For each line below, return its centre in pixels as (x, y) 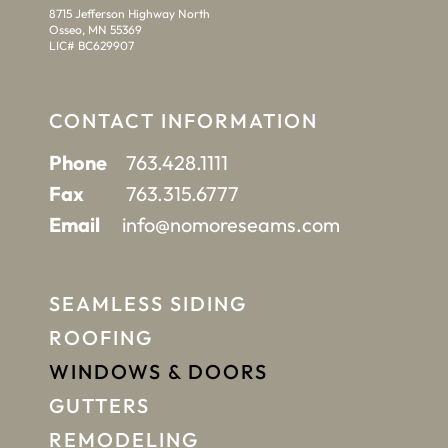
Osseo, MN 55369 (95, 30)
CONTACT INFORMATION (183, 121)
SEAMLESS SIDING (148, 304)
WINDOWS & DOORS (158, 372)
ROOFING (101, 338)
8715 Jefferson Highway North (129, 14)
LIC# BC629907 (91, 46)
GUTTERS (99, 406)
